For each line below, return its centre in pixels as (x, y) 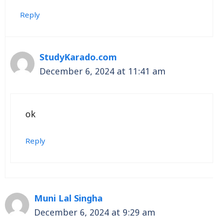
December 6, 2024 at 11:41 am (102, 73)
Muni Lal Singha (68, 200)
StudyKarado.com (78, 58)
